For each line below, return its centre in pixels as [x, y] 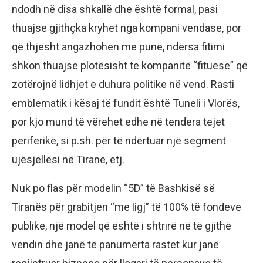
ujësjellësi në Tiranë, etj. [68, 160]
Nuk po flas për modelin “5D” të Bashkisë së [113, 188]
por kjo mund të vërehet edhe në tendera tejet [118, 122]
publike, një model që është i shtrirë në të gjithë [122, 226]
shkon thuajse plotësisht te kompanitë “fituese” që [130, 66]
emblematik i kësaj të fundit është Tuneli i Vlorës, [126, 103]
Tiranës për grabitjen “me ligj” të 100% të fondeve [127, 207]
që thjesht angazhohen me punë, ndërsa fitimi [118, 47]
